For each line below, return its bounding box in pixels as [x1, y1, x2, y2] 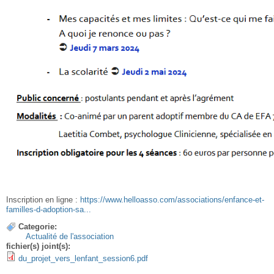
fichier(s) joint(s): [6, 241, 73, 251]
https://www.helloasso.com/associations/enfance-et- [80, 194, 264, 204]
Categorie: [18, 221, 57, 231]
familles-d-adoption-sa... [6, 204, 91, 214]
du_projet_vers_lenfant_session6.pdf [18, 253, 148, 263]
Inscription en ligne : [6, 194, 80, 204]
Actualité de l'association [25, 231, 114, 241]
